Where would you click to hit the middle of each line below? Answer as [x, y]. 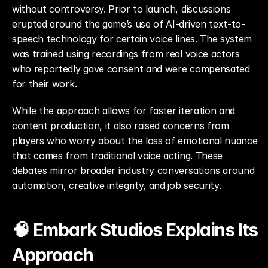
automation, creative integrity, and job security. [117, 185]
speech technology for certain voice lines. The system [132, 39]
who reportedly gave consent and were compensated [131, 69]
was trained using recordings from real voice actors [126, 54]
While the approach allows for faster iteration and [124, 111]
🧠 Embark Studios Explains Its [135, 230]
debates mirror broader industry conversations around [133, 170]
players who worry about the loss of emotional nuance [135, 141]
